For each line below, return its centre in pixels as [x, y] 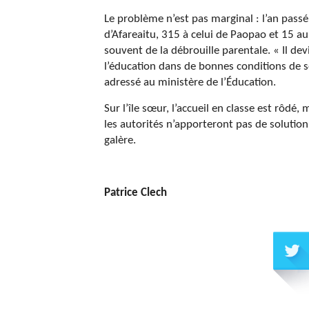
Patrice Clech [136, 193]
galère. [120, 141]
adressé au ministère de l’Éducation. [190, 83]
